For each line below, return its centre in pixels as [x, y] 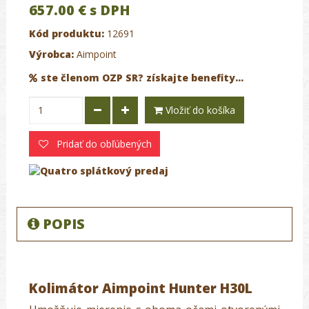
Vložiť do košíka [200, 110]
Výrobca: [51, 54]
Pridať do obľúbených [103, 143]
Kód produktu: [67, 33]
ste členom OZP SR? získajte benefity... [142, 77]
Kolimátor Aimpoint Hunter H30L [141, 289]
